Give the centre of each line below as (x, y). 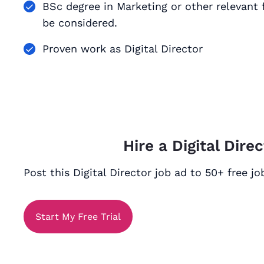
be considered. (80, 23)
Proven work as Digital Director (123, 49)
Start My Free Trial (78, 216)
